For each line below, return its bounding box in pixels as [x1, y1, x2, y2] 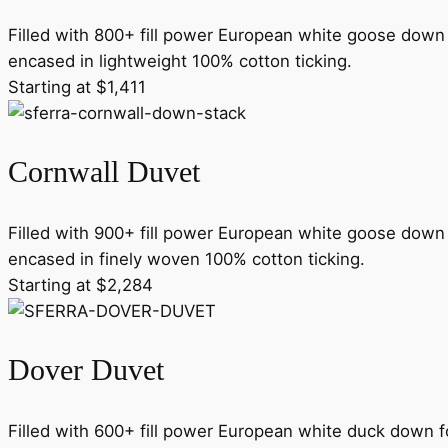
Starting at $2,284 [8, 274, 153, 295]
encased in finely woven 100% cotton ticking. [8, 248, 365, 269]
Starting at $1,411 [8, 76, 146, 97]
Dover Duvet [8, 354, 164, 387]
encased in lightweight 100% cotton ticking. [8, 50, 352, 71]
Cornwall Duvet [8, 156, 200, 189]
